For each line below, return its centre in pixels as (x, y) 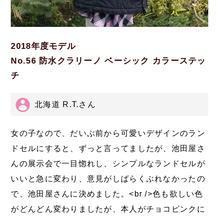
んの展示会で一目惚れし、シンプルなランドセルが (108, 164)
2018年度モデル (43, 46)
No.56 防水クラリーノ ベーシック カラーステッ (109, 61)
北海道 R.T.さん (66, 104)
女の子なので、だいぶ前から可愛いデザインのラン (108, 133)
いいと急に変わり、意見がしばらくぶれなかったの (108, 179)
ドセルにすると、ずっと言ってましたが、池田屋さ (108, 149)
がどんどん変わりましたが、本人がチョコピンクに (108, 209)
